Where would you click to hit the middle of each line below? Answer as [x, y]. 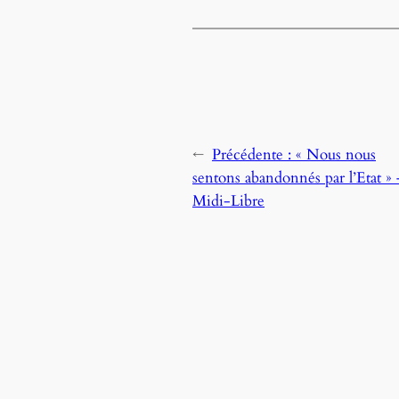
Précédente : [254, 155]
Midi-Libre [228, 201]
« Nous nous [336, 155]
